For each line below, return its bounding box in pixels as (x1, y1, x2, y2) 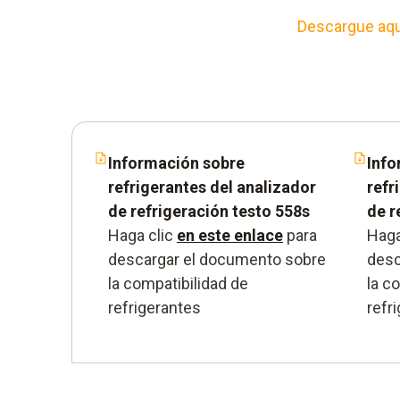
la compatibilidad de (108, 273, 248, 293)
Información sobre (108, 153, 245, 172)
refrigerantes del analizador (108, 177, 316, 196)
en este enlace (177, 225, 283, 245)
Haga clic (108, 225, 177, 245)
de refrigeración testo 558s (108, 201, 310, 221)
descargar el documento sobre (108, 249, 326, 269)
